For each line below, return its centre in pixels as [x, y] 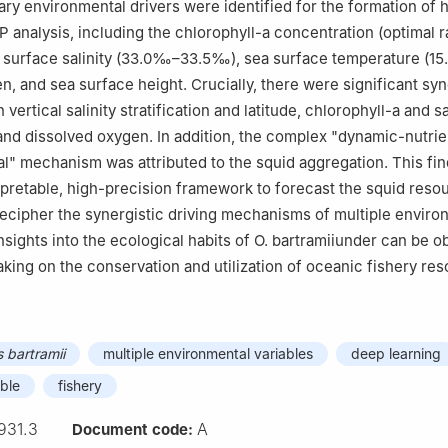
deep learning [396, 354]
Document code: [134, 430]
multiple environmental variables [208, 354]
